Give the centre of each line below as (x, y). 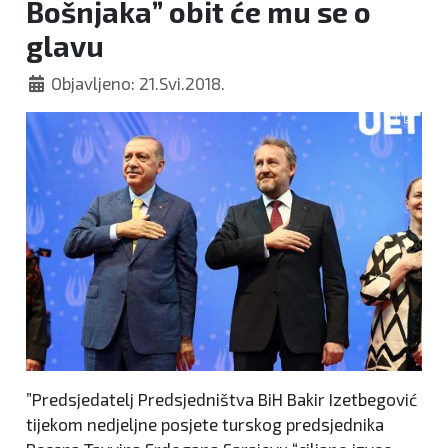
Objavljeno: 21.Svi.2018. (138, 83)
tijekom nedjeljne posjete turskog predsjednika (205, 423)
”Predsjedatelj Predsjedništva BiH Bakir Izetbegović (221, 398)
